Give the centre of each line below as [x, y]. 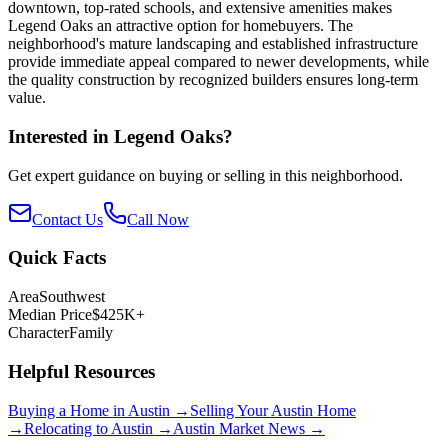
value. [27, 98]
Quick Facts [57, 258]
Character [38, 333]
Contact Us [67, 219]
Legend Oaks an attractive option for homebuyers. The [180, 26]
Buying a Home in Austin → [99, 410]
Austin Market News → [249, 428]
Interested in [61, 137]
